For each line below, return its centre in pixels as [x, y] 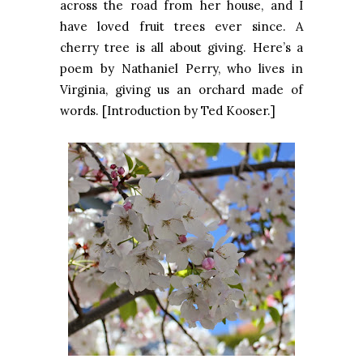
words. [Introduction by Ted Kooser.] [168, 111]
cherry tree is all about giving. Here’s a [181, 48]
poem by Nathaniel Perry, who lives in [181, 69]
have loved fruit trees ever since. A [181, 27]
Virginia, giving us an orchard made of [181, 90]
